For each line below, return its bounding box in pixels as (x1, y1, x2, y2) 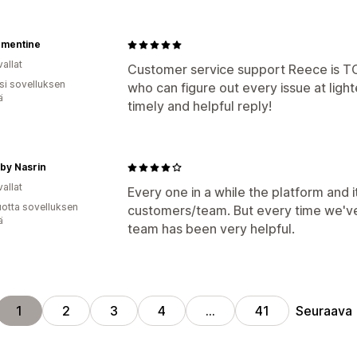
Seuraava (296, 302, 353, 319)
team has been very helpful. (127, 221, 295, 237)
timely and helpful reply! (127, 98, 272, 114)
